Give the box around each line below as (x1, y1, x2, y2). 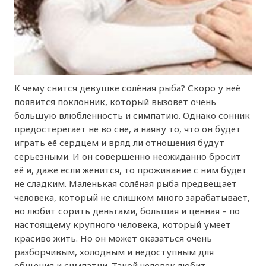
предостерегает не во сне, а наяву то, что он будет (14, 122, 242, 135)
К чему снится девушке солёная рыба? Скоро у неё (14, 81, 241, 94)
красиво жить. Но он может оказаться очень (14, 232, 213, 244)
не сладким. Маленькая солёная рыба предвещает (14, 177, 237, 189)
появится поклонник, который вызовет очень (14, 95, 217, 107)
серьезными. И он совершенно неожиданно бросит (14, 150, 242, 162)
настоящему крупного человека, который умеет (14, 218, 232, 230)
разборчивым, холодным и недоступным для (14, 245, 214, 258)
